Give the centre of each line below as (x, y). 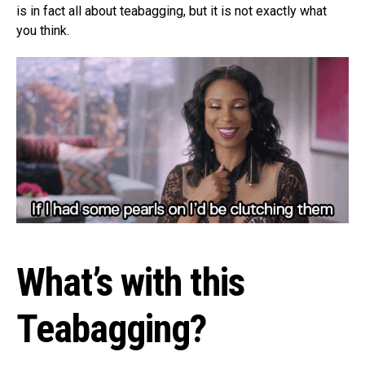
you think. (43, 30)
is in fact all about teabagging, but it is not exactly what (172, 11)
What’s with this (130, 282)
